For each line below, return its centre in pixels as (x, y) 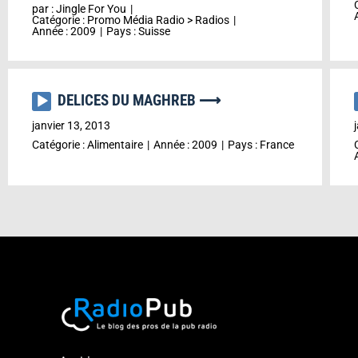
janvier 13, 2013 (71, 125)
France (277, 145)
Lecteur (54, 101)
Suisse (154, 31)
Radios (212, 20)
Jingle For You (91, 9)
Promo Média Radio (136, 20)
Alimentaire (115, 145)
